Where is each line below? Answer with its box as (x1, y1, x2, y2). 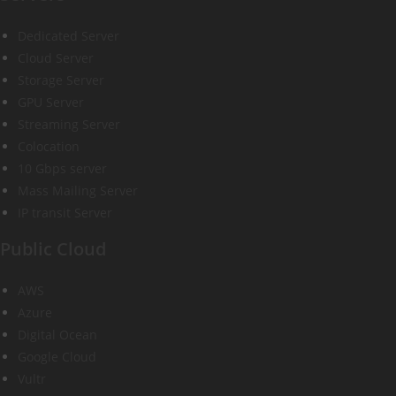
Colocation (18, 138, 80, 155)
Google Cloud (18, 348, 96, 365)
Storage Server (18, 72, 104, 88)
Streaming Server (18, 116, 120, 133)
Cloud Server (18, 49, 94, 66)
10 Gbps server (18, 160, 107, 177)
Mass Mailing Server (18, 182, 138, 199)
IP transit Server (18, 204, 112, 221)
